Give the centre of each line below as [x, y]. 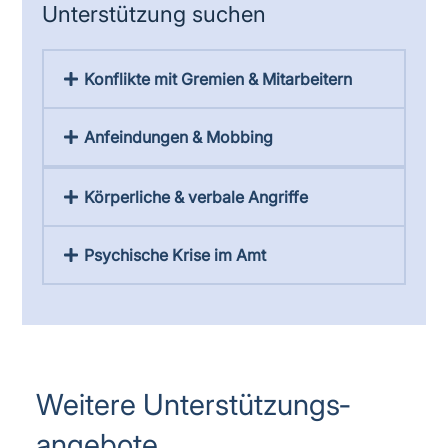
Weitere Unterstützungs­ [193, 404]
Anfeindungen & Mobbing [178, 137]
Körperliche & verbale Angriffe [195, 197]
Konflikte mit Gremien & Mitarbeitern [217, 79]
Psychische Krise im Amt [174, 255]
